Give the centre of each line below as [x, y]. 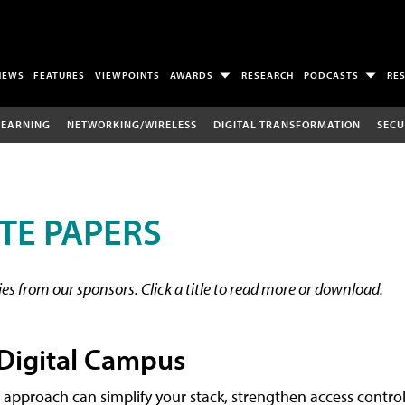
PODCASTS [331, 75]
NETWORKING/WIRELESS [132, 124]
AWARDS [192, 75]
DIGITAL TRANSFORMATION [287, 124]
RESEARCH [268, 75]
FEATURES [60, 75]
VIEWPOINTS [128, 75]
